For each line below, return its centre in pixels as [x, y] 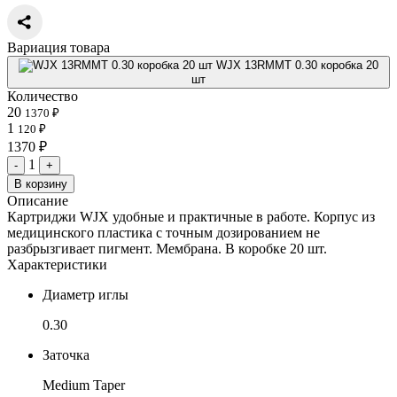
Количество [43, 96]
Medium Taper [84, 385]
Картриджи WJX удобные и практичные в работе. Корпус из [191, 216]
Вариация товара [58, 47]
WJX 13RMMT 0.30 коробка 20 [297, 65]
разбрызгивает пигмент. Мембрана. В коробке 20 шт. [167, 248]
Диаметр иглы [86, 294]
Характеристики [57, 264]
